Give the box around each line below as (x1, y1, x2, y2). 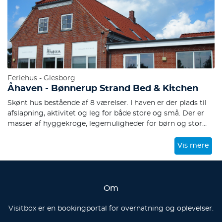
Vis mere (177, 142, 210, 149)
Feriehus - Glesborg (7, 75, 75, 82)
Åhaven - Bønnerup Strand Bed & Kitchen (7, 84, 198, 93)
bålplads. (7, 131, 38, 138)
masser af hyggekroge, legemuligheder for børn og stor (7, 120, 202, 127)
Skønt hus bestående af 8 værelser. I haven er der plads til (7, 100, 207, 107)
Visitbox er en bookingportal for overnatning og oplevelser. (8, 205, 214, 212)
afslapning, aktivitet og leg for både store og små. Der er (7, 110, 204, 117)
